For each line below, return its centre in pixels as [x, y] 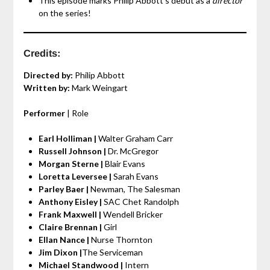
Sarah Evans [136, 177]
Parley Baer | [64, 189]
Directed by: [48, 75]
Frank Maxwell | [71, 215]
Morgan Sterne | [71, 164]
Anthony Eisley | [71, 202]
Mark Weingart [99, 88]
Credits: [42, 53]
